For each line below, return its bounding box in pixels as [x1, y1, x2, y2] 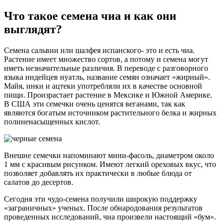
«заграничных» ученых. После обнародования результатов [4, 204, 203, 213]
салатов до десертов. [4, 178, 73, 187]
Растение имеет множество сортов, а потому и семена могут [4, 55, 208, 64]
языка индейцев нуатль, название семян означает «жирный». [4, 73, 210, 82]
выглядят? [4, 23, 62, 36]
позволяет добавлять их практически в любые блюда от [4, 169, 192, 178]
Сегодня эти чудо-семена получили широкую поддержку [4, 195, 197, 204]
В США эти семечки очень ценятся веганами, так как [4, 100, 185, 109]
